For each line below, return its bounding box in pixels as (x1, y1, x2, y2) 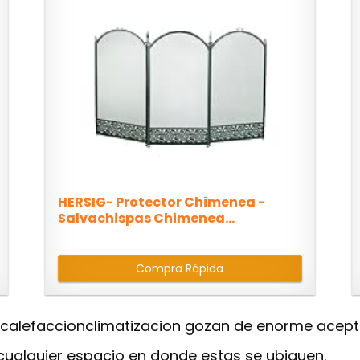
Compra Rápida (136, 260, 224, 277)
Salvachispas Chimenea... (58, 209, 235, 228)
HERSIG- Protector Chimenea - (58, 193, 266, 212)
